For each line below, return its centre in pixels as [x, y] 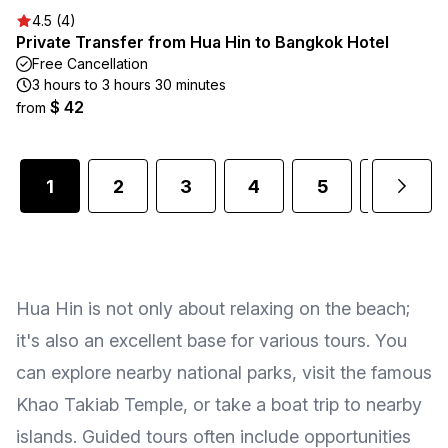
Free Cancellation [90, 63]
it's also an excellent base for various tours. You [211, 340]
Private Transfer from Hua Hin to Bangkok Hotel [202, 42]
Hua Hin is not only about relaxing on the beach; [213, 308]
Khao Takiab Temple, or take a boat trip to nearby [219, 404]
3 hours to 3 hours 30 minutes [129, 84]
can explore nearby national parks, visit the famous [224, 372]
